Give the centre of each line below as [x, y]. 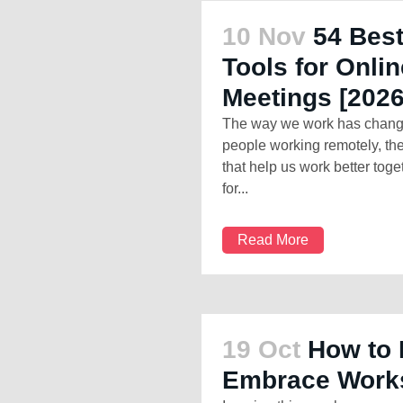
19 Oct [261, 350]
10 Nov [264, 37]
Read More [273, 240]
